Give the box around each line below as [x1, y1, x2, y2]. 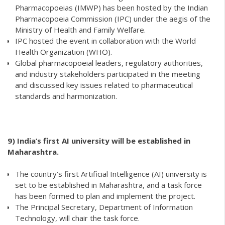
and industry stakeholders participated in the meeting [15, 68, 200, 79]
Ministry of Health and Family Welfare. [15, 24, 146, 35]
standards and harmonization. [15, 90, 117, 101]
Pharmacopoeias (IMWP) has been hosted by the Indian [15, 2, 208, 13]
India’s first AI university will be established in [17, 135, 190, 146]
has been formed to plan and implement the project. [15, 191, 195, 201]
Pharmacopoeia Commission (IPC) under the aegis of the [15, 13, 210, 24]
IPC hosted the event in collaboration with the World [15, 35, 196, 46]
